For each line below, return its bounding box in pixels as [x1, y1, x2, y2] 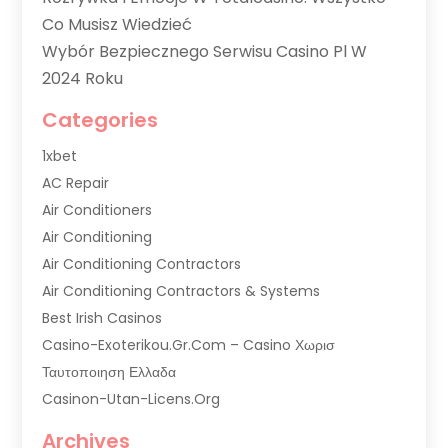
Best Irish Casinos [42, 307, 163, 328]
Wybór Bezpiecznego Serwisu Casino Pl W [42, 39, 368, 63]
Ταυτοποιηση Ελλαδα [42, 361, 177, 382]
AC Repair [42, 172, 110, 193]
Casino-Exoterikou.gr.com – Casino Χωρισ [42, 334, 336, 355]
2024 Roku [42, 66, 124, 90]
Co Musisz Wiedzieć [42, 12, 193, 36]
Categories [42, 105, 159, 134]
